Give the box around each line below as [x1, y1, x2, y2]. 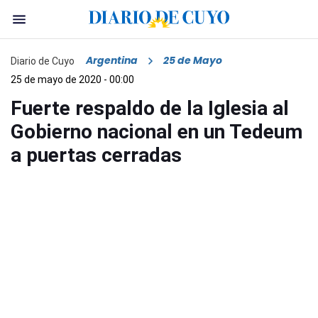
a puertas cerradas [11, 143, 182, 168]
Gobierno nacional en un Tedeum [11, 120, 302, 144]
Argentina [86, 53, 138, 68]
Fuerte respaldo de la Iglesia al [11, 97, 289, 121]
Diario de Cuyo [11, 55, 75, 67]
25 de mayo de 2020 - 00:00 [11, 74, 134, 86]
